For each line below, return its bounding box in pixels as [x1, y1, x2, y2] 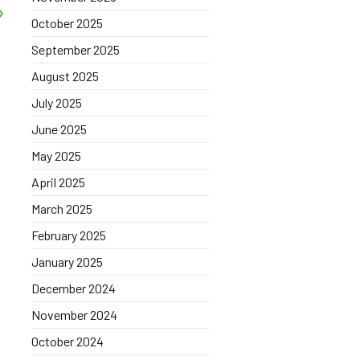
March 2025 [31, 201, 92, 216]
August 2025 [31, 68, 99, 84]
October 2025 [31, 15, 103, 31]
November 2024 [31, 307, 117, 322]
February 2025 [31, 227, 106, 243]
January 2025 [31, 254, 103, 269]
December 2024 [31, 280, 116, 296]
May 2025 [31, 148, 81, 163]
